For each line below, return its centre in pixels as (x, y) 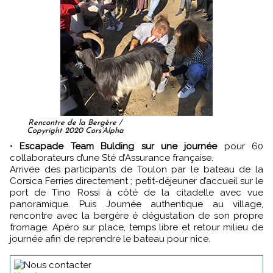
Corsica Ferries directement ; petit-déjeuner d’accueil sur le (136, 181)
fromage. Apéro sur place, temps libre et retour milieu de (136, 227)
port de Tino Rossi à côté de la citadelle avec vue (136, 192)
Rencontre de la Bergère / (75, 122)
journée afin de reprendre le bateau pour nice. (110, 239)
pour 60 (240, 146)
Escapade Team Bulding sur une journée (121, 146)
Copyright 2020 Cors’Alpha (75, 130)
